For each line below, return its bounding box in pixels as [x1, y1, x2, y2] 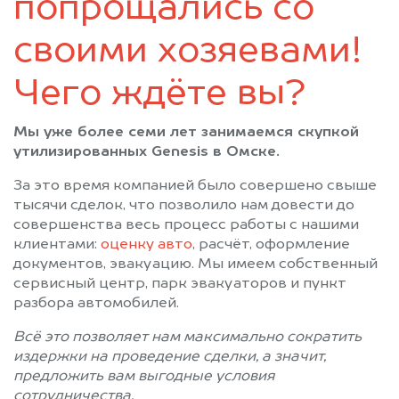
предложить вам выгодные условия [13, 369, 275, 384]
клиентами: [13, 237, 101, 252]
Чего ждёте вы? [13, 76, 305, 112]
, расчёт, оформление [192, 237, 350, 252]
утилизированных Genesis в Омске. [13, 144, 280, 159]
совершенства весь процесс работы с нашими [13, 217, 359, 232]
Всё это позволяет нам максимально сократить [13, 330, 362, 345]
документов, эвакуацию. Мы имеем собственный [13, 256, 378, 272]
